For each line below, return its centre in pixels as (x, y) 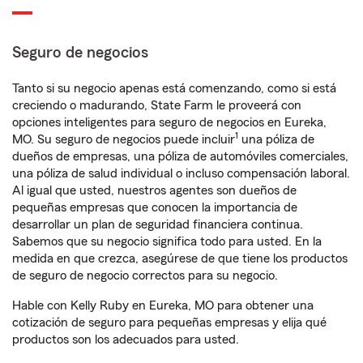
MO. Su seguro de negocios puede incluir (124, 139)
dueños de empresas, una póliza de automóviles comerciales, (180, 156)
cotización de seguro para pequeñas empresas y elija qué (169, 322)
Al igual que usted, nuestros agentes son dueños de (154, 190)
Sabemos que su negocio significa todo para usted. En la (167, 241)
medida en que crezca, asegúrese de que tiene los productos (180, 258)
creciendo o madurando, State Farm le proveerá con (157, 105)
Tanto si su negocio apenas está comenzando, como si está (174, 88)
